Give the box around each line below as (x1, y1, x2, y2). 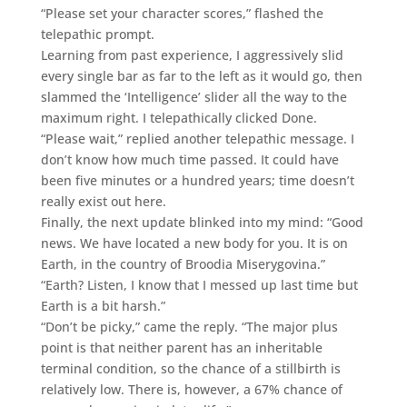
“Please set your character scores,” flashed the (40, 4, 323, 22)
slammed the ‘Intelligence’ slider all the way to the (40, 87, 347, 105)
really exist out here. (40, 192, 166, 210)
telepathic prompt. (40, 25, 154, 43)
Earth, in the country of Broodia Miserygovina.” (40, 254, 325, 273)
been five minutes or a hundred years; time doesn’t (40, 171, 354, 189)
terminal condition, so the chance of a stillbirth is (40, 359, 341, 377)
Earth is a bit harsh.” (40, 296, 165, 314)
